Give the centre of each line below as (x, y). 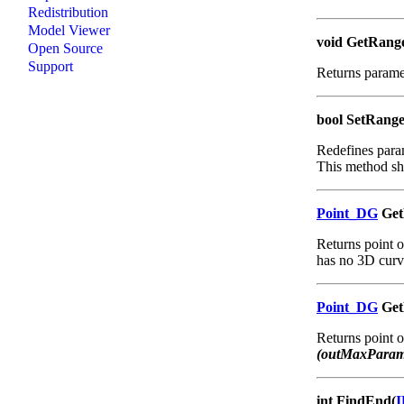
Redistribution (68, 12)
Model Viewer (69, 30)
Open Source (65, 48)
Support (50, 66)
